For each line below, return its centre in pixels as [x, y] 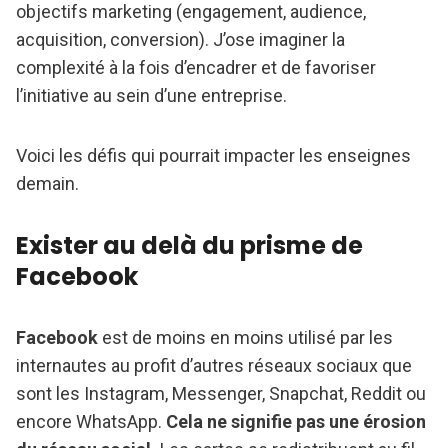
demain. [47, 184]
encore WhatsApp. [91, 422]
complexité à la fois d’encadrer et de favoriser [196, 68]
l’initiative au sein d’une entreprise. [151, 96]
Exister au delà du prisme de [189, 246]
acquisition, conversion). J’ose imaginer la [180, 40]
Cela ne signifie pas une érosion [296, 422]
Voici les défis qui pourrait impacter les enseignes [213, 156]
